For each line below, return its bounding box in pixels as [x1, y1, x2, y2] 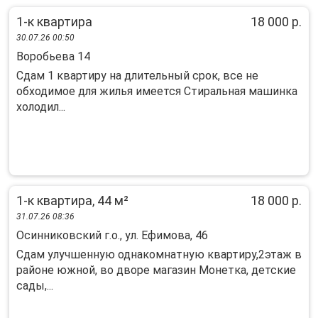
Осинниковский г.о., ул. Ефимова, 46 [16, 229, 208, 242]
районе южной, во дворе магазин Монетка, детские [16, 263, 296, 277]
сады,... [16, 279, 53, 292]
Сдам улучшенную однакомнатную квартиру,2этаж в [16, 248, 302, 261]
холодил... [16, 100, 65, 114]
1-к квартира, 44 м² [16, 193, 128, 208]
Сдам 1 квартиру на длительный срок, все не [16, 69, 258, 82]
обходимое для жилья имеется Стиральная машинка [16, 84, 297, 98]
